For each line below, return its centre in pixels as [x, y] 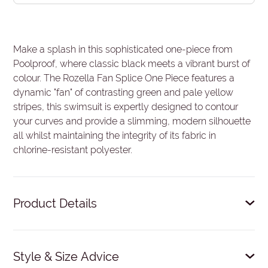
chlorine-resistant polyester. [73, 150]
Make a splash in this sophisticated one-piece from [123, 49]
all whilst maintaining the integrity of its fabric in [115, 135]
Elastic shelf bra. [66, 255]
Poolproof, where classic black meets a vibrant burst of [132, 63]
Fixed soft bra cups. [73, 236]
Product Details [55, 203]
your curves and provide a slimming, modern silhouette [132, 121]
